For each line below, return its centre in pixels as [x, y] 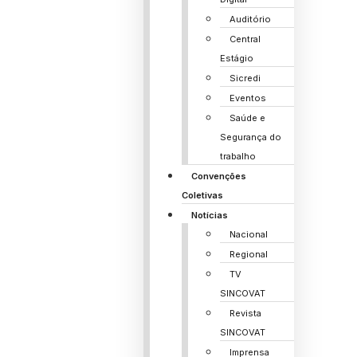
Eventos [247, 98]
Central [245, 39]
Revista [245, 313]
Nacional [248, 234]
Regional [248, 254]
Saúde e [247, 118]
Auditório [250, 19]
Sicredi [245, 78]
